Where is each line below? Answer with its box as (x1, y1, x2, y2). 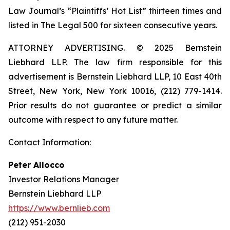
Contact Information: (8, 137, 91, 147)
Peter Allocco (8, 160, 65, 170)
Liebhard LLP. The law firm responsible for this (8, 57, 222, 67)
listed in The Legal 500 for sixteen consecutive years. (8, 20, 217, 30)
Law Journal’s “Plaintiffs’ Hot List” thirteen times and (8, 6, 222, 16)
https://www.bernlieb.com (8, 203, 110, 213)
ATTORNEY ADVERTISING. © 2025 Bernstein (8, 43, 222, 53)
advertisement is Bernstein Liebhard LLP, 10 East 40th (8, 71, 222, 82)
